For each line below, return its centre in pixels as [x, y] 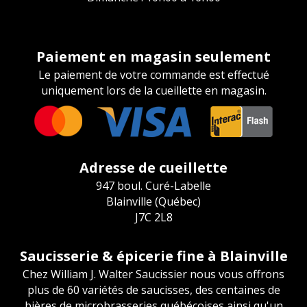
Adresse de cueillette [153, 167]
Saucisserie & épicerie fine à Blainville [153, 256]
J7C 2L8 [153, 217]
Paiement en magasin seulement [153, 56]
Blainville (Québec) [153, 201]
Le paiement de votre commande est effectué [153, 74]
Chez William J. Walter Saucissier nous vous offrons [153, 274]
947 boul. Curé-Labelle [153, 185]
